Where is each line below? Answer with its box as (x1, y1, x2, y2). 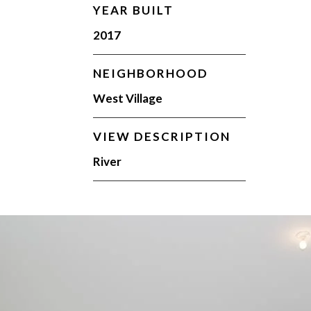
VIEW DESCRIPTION (93, 129, 231, 144)
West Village (93, 91, 163, 106)
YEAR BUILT (93, 3, 174, 17)
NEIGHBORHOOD (93, 66, 209, 81)
